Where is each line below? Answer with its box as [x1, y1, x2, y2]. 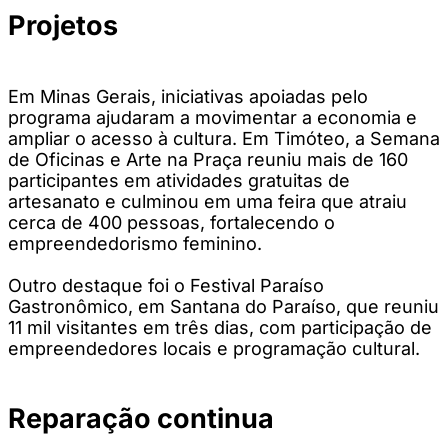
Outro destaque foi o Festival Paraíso [8, 274, 324, 296]
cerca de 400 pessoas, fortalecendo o [8, 211, 335, 233]
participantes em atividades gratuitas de [8, 169, 350, 191]
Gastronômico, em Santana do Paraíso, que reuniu [8, 295, 439, 317]
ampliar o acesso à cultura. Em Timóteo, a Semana [8, 127, 440, 149]
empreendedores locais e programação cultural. [8, 337, 420, 359]
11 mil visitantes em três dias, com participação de [8, 316, 432, 338]
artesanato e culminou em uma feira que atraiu [8, 190, 407, 212]
